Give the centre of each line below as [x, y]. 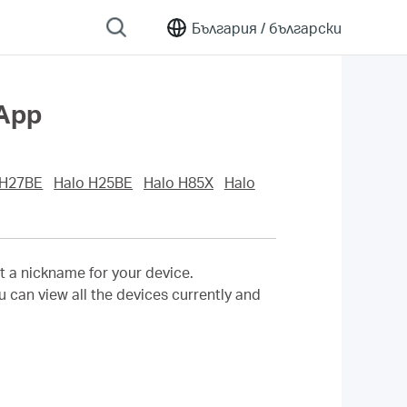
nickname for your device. [107, 273]
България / [228, 27]
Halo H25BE [94, 183]
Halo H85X [178, 183]
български [303, 27]
